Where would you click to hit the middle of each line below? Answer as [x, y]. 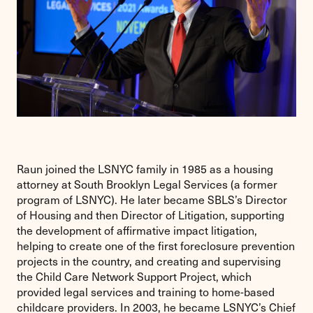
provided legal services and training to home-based [146, 292]
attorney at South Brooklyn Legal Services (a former [147, 184]
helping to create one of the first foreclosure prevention [156, 246]
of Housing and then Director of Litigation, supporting [151, 215]
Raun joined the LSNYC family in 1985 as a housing [145, 169]
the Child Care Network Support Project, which [134, 277]
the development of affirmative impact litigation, [137, 231]
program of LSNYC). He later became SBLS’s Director [152, 200]
